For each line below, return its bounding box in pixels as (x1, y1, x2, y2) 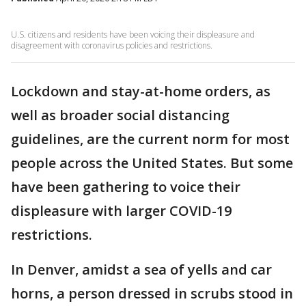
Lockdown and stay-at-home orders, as (11, 82, 270, 100)
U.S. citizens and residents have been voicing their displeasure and (11, 29, 255, 40)
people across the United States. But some (11, 154, 293, 172)
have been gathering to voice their (11, 178, 240, 196)
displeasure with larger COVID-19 (11, 201, 232, 220)
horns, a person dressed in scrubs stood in (11, 284, 293, 303)
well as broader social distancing (11, 106, 229, 124)
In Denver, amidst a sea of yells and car (11, 260, 272, 279)
